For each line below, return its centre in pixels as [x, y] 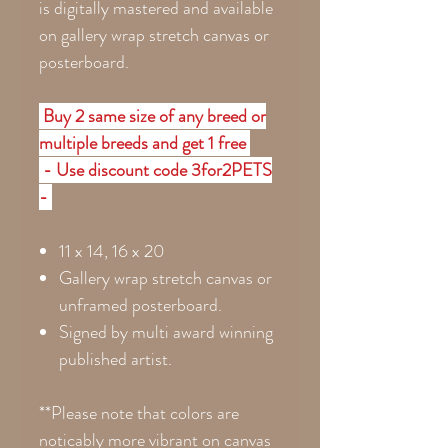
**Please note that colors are [139, 412]
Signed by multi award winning [166, 331]
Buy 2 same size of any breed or [154, 115]
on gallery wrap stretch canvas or [154, 34]
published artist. [115, 358]
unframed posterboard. [140, 304]
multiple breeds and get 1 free [144, 142]
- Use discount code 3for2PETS [155, 169]
